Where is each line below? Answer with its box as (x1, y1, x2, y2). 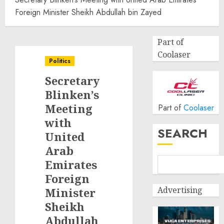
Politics (49, 56, 70, 65)
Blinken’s (45, 87, 99, 102)
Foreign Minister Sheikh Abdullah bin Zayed (15, 6, 161, 18)
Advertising (157, 184, 203, 195)
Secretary (45, 73, 99, 88)
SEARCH (157, 124, 208, 142)
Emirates (45, 157, 97, 172)
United (45, 129, 84, 144)
